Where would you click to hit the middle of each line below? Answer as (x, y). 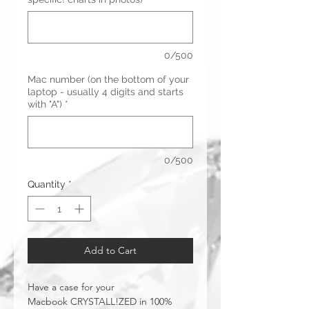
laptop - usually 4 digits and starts (106, 92)
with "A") (45, 104)
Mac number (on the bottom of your (108, 79)
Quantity (47, 184)
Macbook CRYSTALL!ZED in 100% (100, 301)
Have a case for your (71, 287)
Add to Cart (110, 250)
